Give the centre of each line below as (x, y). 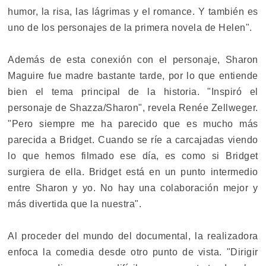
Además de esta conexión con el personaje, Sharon (133, 59)
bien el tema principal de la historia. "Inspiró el (133, 91)
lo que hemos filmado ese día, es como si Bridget (133, 156)
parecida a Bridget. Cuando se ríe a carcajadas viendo (133, 140)
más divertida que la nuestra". (75, 204)
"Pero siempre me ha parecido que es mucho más (133, 123)
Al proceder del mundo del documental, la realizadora (133, 236)
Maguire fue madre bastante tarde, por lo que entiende (133, 75)
